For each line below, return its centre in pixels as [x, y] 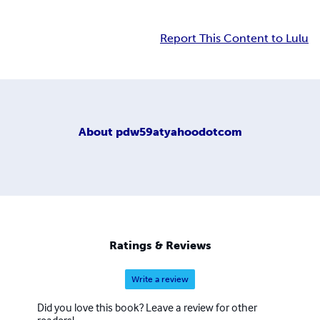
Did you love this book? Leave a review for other [147, 307]
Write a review [160, 280]
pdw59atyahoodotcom [179, 131]
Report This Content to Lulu [234, 39]
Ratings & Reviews [160, 246]
